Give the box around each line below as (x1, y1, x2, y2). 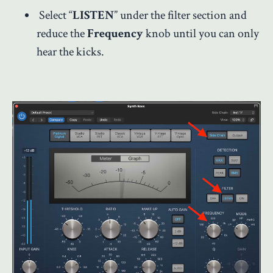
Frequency (87, 25, 143, 41)
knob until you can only (143, 25, 259, 41)
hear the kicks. (37, 43, 104, 60)
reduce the (37, 25, 87, 41)
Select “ (39, 7, 73, 23)
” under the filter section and (114, 7, 247, 23)
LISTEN (73, 7, 114, 23)
